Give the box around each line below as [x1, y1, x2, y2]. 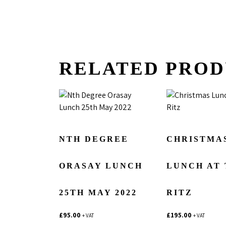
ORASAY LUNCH [59, 161, 143, 170]
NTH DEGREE [59, 134, 129, 143]
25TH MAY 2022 [59, 188, 137, 197]
